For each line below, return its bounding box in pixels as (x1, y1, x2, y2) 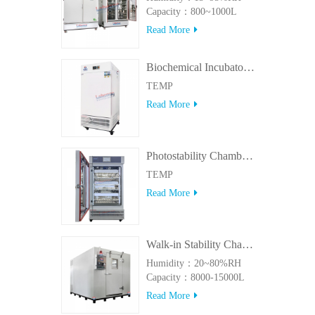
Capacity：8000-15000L (146, 271, 245, 283)
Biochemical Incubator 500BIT (243, 61, 255, 74)
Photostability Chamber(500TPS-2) (241, 149, 253, 162)
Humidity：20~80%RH (146, 257, 241, 269)
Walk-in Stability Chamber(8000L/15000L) (241, 238, 253, 250)
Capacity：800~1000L (146, 6, 237, 18)
